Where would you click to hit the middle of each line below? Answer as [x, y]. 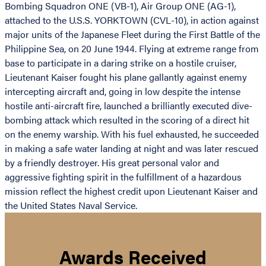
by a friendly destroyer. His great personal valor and [112, 163]
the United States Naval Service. [71, 205]
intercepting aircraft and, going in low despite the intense [123, 91]
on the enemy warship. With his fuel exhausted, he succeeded [132, 134]
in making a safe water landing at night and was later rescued [132, 148]
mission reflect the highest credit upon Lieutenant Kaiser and [131, 191]
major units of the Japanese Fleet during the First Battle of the [132, 34]
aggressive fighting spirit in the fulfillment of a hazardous [123, 177]
